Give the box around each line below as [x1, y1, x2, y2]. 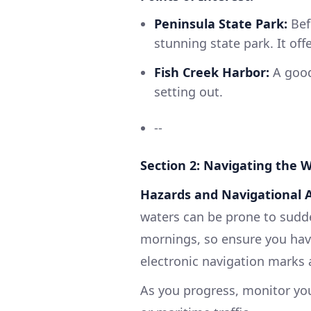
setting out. [154, 83, 223, 100]
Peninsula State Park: [154, 15, 287, 32]
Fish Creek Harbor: [154, 63, 269, 81]
